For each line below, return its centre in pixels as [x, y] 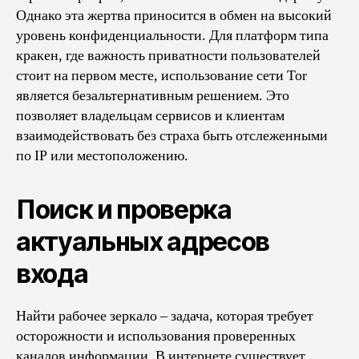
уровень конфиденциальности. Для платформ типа [172, 35]
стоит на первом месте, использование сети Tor [161, 75]
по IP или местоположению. [102, 155]
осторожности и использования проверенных [156, 336]
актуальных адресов [143, 241]
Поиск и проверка [124, 209]
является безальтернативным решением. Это [153, 95]
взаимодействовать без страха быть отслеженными [172, 135]
